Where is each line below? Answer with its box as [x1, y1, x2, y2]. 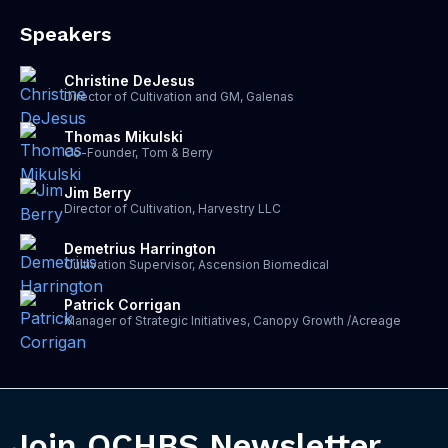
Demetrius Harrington [64, 240, 216, 257]
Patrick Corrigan [64, 296, 181, 313]
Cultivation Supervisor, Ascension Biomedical [64, 257, 329, 272]
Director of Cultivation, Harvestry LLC [64, 201, 281, 216]
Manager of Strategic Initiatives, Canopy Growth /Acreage [64, 313, 401, 328]
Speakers [20, 22, 111, 46]
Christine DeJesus [64, 72, 195, 89]
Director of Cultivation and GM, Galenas [64, 89, 294, 104]
